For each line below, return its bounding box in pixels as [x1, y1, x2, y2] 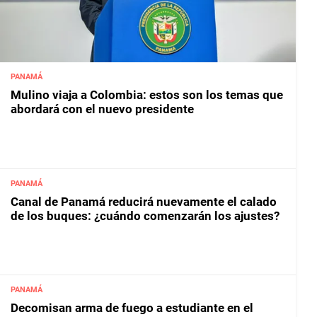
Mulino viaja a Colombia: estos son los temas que [11, 88, 283, 103]
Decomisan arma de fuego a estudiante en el [11, 301, 253, 316]
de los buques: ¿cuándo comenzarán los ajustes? [11, 208, 279, 223]
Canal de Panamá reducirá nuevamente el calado [11, 194, 277, 209]
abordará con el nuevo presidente [11, 102, 194, 117]
